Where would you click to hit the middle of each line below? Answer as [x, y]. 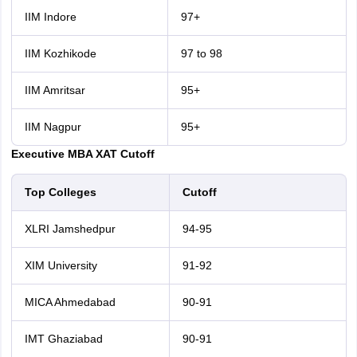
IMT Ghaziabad [63, 339]
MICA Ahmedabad [70, 302]
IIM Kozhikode [60, 53]
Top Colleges [60, 192]
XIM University [61, 265]
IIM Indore [50, 17]
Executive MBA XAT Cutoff [82, 154]
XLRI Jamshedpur [70, 229]
